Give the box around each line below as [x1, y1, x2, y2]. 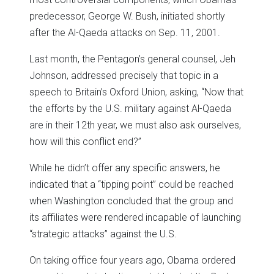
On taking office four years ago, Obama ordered [29, 254, 235, 266]
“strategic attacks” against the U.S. [29, 228, 177, 240]
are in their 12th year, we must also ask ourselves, [29, 119, 241, 131]
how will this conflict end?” [29, 135, 141, 147]
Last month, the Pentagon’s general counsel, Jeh [29, 53, 235, 65]
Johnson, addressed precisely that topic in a [29, 69, 218, 81]
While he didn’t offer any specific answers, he [29, 161, 220, 174]
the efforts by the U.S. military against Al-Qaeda [29, 102, 231, 114]
